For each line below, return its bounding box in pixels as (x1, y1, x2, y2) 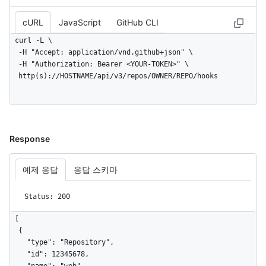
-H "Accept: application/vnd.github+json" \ (10, 48, 18, 57)
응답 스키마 (74, 164, 118, 175)
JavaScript (59, 17, 101, 28)
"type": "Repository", (10, 238, 27, 247)
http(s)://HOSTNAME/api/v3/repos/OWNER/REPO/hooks (18, 72, 218, 81)
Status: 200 (24, 192, 70, 201)
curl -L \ (15, 36, 52, 45)
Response (9, 134, 50, 144)
